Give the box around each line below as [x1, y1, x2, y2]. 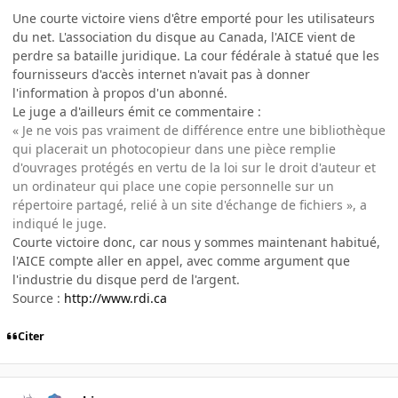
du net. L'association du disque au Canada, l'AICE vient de [12, 28, 355, 45]
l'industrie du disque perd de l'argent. [12, 270, 240, 288]
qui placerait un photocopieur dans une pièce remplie [12, 139, 336, 157]
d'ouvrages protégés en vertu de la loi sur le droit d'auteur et [12, 158, 376, 176]
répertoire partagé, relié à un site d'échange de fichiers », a [12, 195, 367, 213]
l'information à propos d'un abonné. [12, 84, 227, 101]
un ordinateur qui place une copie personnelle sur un [12, 177, 334, 195]
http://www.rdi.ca [64, 289, 167, 306]
